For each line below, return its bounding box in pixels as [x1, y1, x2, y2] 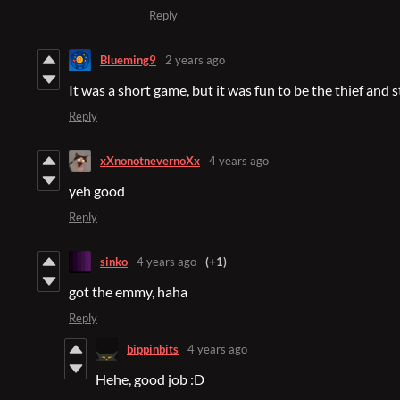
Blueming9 [100, 53, 156, 68]
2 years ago [165, 53, 225, 68]
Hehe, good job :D [96, 370, 204, 387]
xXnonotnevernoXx [100, 154, 200, 169]
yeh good [69, 181, 125, 199]
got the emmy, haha [69, 282, 187, 300]
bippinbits [127, 342, 179, 357]
